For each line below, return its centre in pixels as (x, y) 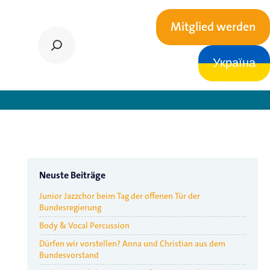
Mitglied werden (213, 27)
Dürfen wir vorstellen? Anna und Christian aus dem (132, 243)
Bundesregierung (70, 207)
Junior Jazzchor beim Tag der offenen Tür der (119, 196)
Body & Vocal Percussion (84, 225)
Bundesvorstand (69, 255)
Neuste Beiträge (72, 175)
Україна (234, 63)
